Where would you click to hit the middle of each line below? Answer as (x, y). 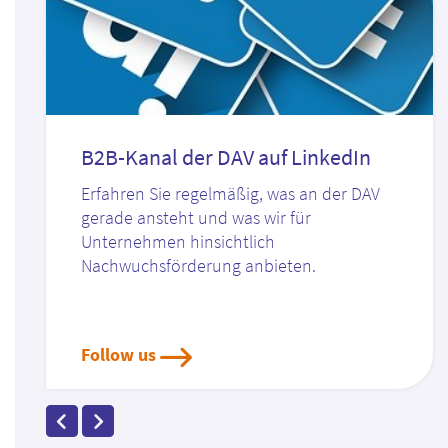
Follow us (118, 355)
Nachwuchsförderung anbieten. (198, 266)
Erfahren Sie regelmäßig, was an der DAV (230, 194)
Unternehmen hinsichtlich (178, 242)
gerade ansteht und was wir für (196, 218)
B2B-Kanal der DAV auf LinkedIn (226, 158)
